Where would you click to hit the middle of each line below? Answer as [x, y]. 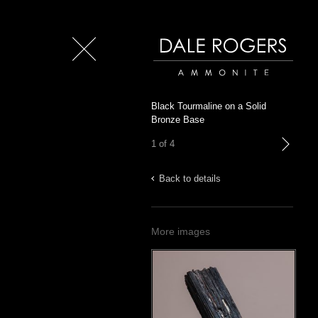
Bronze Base [178, 120]
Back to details [190, 179]
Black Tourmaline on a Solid [209, 106]
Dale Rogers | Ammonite [203, 83]
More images [181, 231]
